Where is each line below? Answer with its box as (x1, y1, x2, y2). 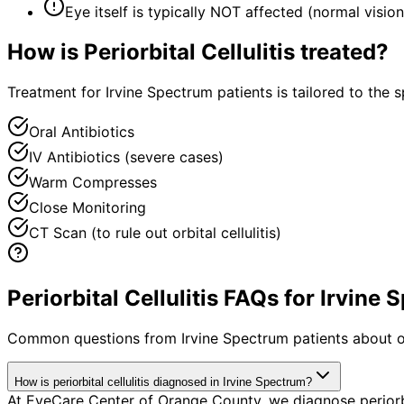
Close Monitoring (29, 197, 146, 216)
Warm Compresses (29, 172, 157, 191)
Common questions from (7, 328, 181, 347)
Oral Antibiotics (29, 122, 134, 141)
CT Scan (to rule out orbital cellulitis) (29, 223, 281, 242)
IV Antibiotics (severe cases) (29, 147, 224, 166)
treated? (295, 38, 389, 65)
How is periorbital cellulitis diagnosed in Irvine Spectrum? (14, 374, 312, 389)
